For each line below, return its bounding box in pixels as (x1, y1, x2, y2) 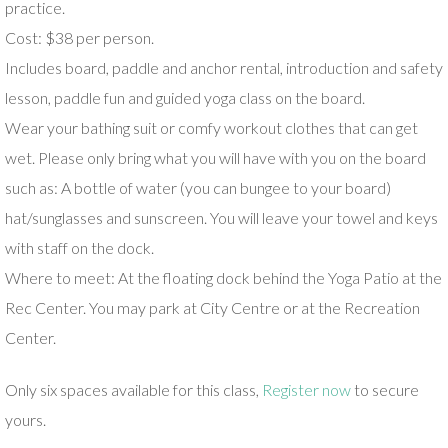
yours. (5, 410, 46, 429)
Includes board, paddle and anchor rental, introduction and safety (5, 58, 443, 77)
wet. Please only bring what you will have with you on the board (5, 148, 426, 167)
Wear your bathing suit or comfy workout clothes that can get (5, 118, 418, 137)
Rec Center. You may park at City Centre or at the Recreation (5, 298, 420, 317)
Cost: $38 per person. (5, 28, 154, 47)
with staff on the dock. (5, 238, 154, 257)
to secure (351, 380, 419, 399)
